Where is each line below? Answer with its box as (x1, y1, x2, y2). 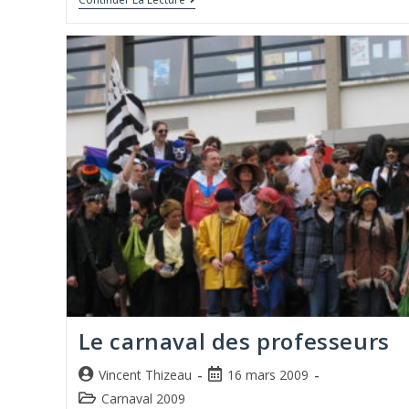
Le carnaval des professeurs (78, 325, 390, 356)
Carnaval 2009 (100, 389, 185, 407)
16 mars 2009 (226, 365, 309, 383)
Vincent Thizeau (98, 365, 192, 383)
